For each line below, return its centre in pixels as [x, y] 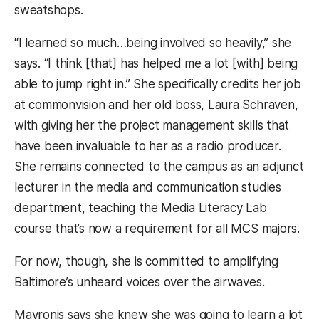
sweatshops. [49, 10]
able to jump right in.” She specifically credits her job [158, 84]
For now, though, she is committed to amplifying [146, 262]
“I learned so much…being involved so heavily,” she [153, 43]
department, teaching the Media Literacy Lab [141, 208]
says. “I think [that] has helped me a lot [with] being [156, 64]
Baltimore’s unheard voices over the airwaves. [140, 282]
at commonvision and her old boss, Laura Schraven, [156, 105]
